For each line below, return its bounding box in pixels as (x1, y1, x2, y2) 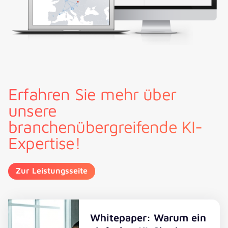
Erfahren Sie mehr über (8, 84, 176, 104)
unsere (8, 100, 57, 121)
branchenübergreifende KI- (8, 117, 203, 137)
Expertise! (8, 133, 80, 153)
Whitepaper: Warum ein (90, 211, 207, 223)
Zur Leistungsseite (16, 165, 88, 175)
